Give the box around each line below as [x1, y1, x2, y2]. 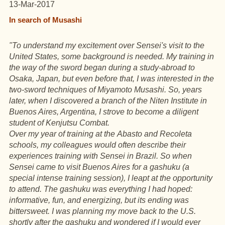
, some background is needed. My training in [57, 52, 214, 61]
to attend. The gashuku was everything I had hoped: [9, 185, 192, 193]
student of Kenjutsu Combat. [9, 119, 111, 127]
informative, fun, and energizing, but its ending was [9, 196, 189, 204]
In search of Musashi [9, 16, 82, 24]
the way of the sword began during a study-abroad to [9, 63, 195, 72]
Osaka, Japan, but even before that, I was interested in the [9, 74, 214, 83]
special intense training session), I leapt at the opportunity [9, 174, 212, 182]
